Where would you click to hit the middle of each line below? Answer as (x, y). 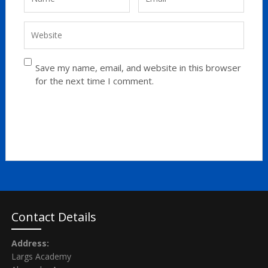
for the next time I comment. (94, 81)
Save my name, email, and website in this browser (138, 68)
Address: (30, 243)
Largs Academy (41, 256)
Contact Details (54, 217)
